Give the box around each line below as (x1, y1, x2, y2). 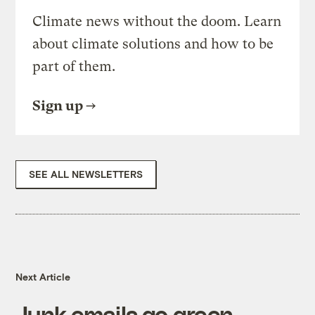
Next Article (15, 271, 71, 283)
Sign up (32, 98, 84, 115)
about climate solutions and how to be (32, 36, 274, 53)
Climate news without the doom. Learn (32, 13, 282, 30)
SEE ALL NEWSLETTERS (29, 168, 143, 181)
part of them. (32, 58, 116, 75)
